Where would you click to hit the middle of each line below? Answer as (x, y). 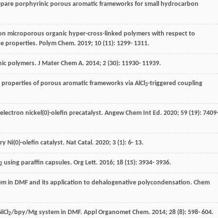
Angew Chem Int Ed (132, 113)
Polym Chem (56, 43)
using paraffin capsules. (38, 163)
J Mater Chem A (60, 63)
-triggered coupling (175, 83)
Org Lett (85, 163)
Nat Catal (79, 143)
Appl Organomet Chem (116, 212)
